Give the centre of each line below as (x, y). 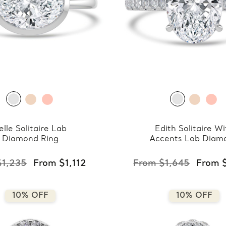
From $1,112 (60, 163)
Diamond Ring (30, 139)
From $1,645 (162, 163)
